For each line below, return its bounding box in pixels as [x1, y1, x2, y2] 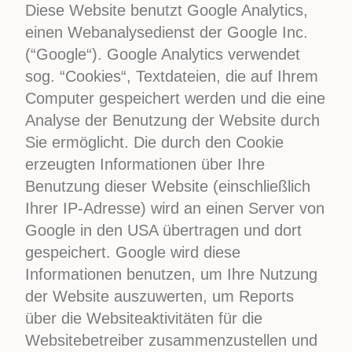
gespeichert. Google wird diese [25, 244, 241, 261]
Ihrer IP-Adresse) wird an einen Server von [25, 200, 325, 217]
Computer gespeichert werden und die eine [25, 90, 326, 107]
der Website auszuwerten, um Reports [25, 288, 295, 305]
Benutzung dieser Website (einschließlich [25, 178, 311, 195]
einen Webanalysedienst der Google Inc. [25, 24, 309, 41]
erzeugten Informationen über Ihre [25, 156, 266, 173]
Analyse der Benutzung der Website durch [25, 112, 321, 129]
